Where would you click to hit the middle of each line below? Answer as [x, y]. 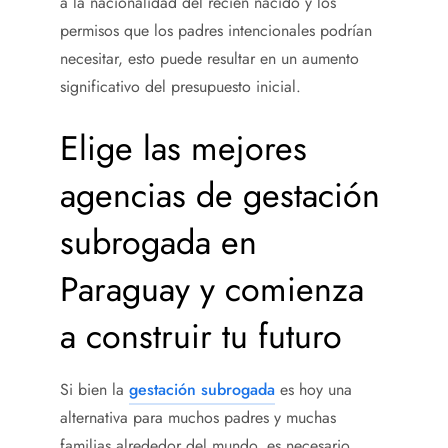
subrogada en [158, 242]
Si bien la [94, 389]
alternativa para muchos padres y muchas [198, 417]
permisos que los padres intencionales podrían [216, 30]
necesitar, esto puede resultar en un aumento [209, 58]
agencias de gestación [220, 195]
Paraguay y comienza [212, 289]
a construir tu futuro [201, 336]
